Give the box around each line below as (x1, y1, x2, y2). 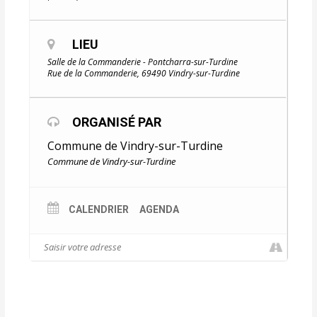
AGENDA (139, 204, 180, 216)
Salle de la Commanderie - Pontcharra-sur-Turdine (47, 56, 238, 69)
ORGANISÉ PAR (72, 115, 162, 130)
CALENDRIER (69, 204, 129, 216)
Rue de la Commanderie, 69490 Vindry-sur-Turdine (47, 67, 241, 80)
